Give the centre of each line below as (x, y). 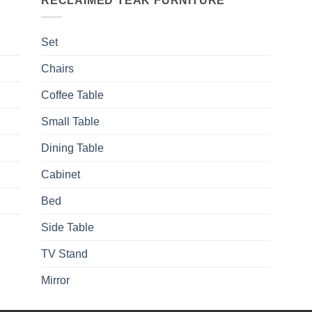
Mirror (55, 281)
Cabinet (61, 175)
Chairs (57, 69)
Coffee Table (72, 95)
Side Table (68, 228)
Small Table (70, 122)
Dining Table (72, 148)
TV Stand (64, 254)
